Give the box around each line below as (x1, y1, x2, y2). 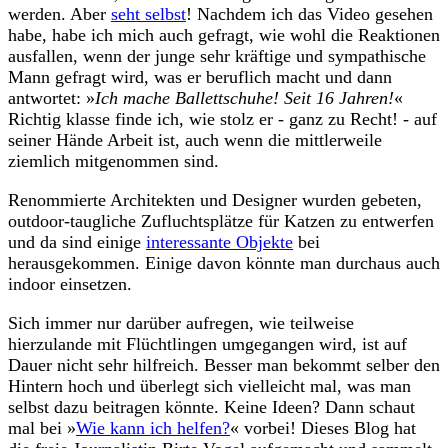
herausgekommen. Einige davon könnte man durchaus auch (8, 252, 440, 273)
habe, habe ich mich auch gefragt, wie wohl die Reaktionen (8, 24, 440, 45)
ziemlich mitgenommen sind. (8, 150, 219, 171)
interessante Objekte (146, 231, 293, 252)
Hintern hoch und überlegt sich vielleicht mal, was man (8, 375, 411, 396)
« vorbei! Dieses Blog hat (230, 417, 416, 438)
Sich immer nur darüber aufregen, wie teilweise (8, 312, 354, 333)
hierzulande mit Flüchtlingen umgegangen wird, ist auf (8, 333, 407, 354)
